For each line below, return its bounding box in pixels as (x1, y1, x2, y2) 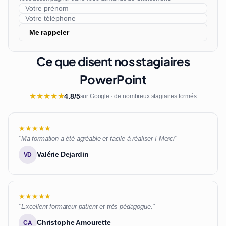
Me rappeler (29, 27, 69, 37)
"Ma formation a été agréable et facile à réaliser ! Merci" (19, 134, 177, 143)
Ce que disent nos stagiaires (36, 53, 190, 69)
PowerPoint (80, 72, 146, 87)
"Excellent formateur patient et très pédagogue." (19, 202, 155, 211)
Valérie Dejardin (37, 150, 89, 159)
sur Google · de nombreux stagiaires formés (80, 92, 197, 101)
